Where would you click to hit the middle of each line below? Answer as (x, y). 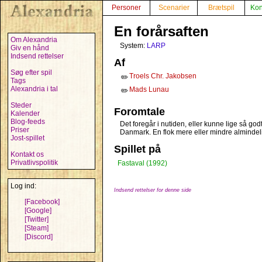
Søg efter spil (31, 73)
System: (133, 46)
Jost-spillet (27, 138)
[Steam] (37, 228)
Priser (20, 130)
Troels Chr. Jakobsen (163, 76)
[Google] (38, 211)
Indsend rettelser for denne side (153, 190)
